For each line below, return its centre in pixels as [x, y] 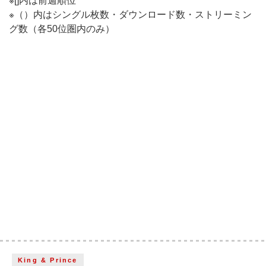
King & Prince [48, 260]
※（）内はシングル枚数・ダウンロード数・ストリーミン [130, 15]
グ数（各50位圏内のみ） [62, 29]
